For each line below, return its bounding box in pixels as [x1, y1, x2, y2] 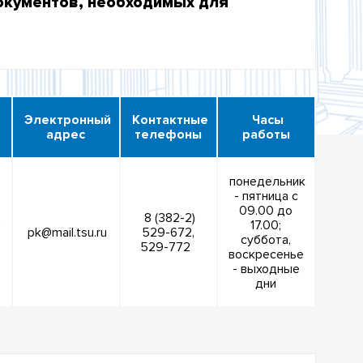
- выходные [232, 261, 300, 278]
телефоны [135, 126, 203, 143]
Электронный [20, 112, 111, 129]
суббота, [241, 232, 292, 249]
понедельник [226, 173, 306, 190]
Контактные [128, 112, 208, 129]
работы [241, 126, 290, 143]
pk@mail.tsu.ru [28, 224, 108, 241]
